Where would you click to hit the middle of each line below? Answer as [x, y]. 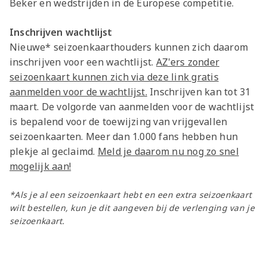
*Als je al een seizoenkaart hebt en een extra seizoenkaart [131, 195]
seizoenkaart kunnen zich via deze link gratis [114, 77]
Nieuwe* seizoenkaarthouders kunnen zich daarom [129, 47]
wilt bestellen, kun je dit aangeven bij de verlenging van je [132, 208]
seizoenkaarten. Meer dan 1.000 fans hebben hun [124, 137]
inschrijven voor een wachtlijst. [83, 62]
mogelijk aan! [41, 167]
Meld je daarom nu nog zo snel [168, 152]
